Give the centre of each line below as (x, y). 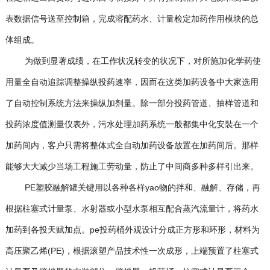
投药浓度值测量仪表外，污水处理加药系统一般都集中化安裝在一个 (132, 124)
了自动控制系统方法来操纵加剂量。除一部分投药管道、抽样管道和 (132, 103)
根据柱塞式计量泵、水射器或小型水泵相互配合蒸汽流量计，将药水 (132, 209)
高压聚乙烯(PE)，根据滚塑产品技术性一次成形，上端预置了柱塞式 (132, 251)
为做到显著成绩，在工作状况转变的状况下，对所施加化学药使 (133, 61)
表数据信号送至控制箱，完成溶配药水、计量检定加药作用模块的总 (132, 19)
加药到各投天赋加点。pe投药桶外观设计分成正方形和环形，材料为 (132, 230)
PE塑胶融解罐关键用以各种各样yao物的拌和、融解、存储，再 (133, 187)
